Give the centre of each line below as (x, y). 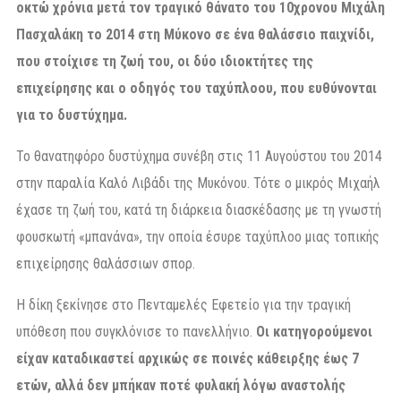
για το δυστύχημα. (72, 115)
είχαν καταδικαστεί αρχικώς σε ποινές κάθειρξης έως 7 (188, 358)
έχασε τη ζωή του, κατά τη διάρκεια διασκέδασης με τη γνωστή (199, 209)
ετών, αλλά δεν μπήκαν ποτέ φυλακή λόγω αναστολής (181, 385)
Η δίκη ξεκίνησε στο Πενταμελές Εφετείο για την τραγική (183, 304)
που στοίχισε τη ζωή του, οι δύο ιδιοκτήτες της (165, 61)
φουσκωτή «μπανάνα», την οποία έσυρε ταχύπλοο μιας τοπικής (198, 236)
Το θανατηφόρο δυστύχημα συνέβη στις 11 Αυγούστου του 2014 (199, 156)
